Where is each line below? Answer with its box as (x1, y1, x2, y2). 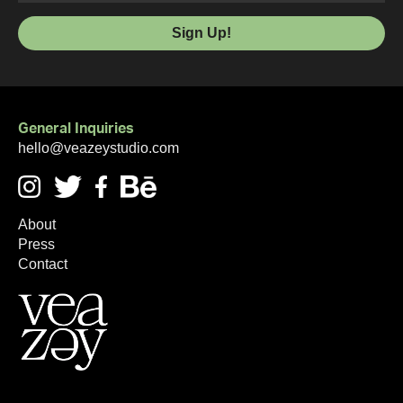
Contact (18, 255, 67, 272)
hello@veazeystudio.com (18, 139, 179, 156)
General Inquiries (18, 121, 134, 136)
